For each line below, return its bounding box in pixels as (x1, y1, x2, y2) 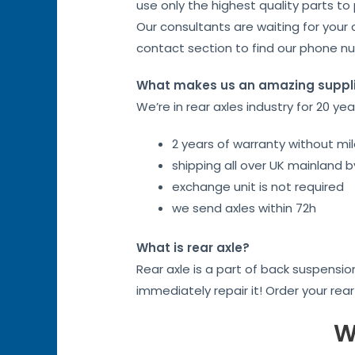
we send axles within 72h (172, 200, 317, 217)
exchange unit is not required (172, 178, 345, 196)
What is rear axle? (136, 239, 250, 256)
